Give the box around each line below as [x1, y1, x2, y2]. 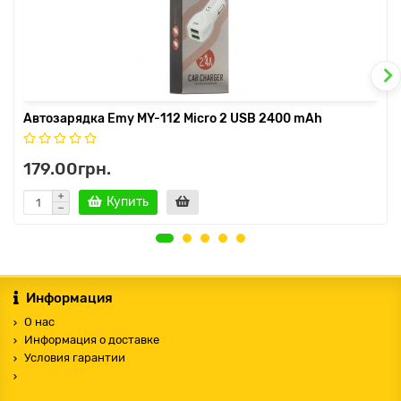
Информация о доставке [24, 333, 159, 347]
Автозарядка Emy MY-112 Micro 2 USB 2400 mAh [23, 111, 322, 127]
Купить [107, 194, 149, 210]
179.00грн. [23, 158, 111, 180]
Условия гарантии [24, 351, 125, 365]
